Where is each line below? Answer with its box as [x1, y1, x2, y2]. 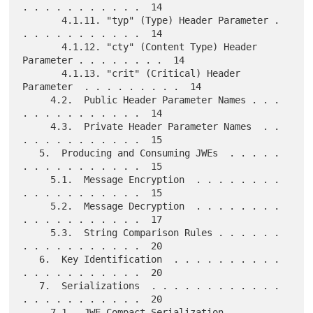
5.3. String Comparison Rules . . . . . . [22, 226, 51, 238]
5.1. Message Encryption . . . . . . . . [22, 173, 51, 185]
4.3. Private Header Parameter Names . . [22, 120, 51, 132]
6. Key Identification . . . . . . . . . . [22, 253, 40, 265]
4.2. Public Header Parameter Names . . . [22, 94, 51, 105]
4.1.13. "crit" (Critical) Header [22, 67, 62, 79]
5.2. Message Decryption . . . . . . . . [22, 200, 51, 212]
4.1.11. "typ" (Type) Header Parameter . [22, 14, 62, 26]
